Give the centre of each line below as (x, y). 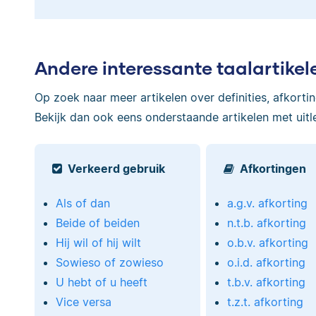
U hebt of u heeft (101, 282)
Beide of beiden (97, 223)
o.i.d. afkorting (267, 262)
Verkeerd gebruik (116, 168)
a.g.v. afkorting (268, 203)
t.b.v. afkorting (267, 282)
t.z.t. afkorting (266, 302)
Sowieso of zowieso (109, 262)
